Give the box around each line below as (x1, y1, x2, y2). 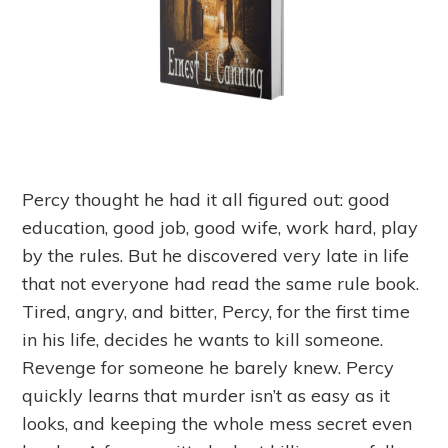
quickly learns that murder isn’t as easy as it (22, 384, 391, 408)
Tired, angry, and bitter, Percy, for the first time (22, 300, 411, 324)
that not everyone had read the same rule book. (22, 272, 420, 296)
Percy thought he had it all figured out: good (22, 188, 391, 212)
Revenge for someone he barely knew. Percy (22, 356, 395, 380)
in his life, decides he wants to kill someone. (22, 328, 384, 352)
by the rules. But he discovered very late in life (22, 244, 410, 268)
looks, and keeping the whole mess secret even (22, 412, 413, 436)
